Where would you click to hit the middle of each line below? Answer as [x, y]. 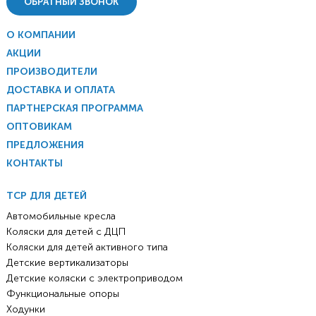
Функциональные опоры [62, 294]
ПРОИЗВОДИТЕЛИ [51, 72]
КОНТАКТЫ [34, 164]
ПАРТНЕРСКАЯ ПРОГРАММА [74, 109]
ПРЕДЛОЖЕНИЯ [45, 145]
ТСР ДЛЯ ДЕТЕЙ [46, 196]
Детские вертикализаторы [67, 263]
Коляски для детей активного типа [87, 248]
